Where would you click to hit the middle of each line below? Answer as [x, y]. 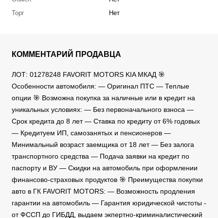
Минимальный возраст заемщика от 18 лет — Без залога [103, 145]
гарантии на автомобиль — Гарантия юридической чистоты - [109, 203]
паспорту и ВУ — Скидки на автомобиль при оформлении [105, 168]
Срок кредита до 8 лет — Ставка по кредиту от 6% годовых [106, 121]
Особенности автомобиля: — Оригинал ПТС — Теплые [100, 86]
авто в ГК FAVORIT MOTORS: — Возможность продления [103, 191]
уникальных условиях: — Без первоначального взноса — [103, 110]
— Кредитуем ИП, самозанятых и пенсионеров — [91, 133]
